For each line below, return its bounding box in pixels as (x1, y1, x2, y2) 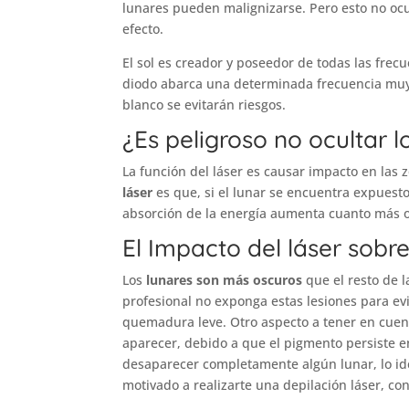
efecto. (122, 20, 168, 38)
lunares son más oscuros (146, 271, 303, 289)
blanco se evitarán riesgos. (122, 96, 287, 114)
